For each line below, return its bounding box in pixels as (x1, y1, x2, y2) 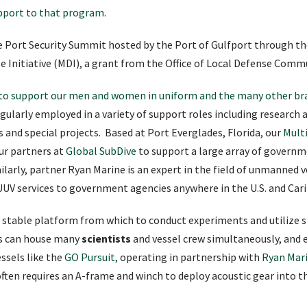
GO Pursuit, (64, 249, 118, 264)
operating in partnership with (118, 249, 262, 264)
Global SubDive (66, 143, 136, 158)
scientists (82, 231, 131, 245)
